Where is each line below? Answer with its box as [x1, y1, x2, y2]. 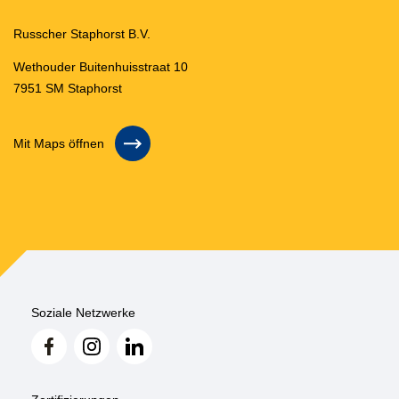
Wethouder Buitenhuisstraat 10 [13, 60, 188, 74]
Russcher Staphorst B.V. [13, 27, 151, 41]
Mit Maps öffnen [13, 136, 104, 151]
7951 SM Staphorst [13, 81, 122, 95]
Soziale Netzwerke [31, 305, 135, 320]
